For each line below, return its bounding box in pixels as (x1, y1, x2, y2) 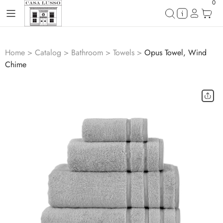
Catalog (35, 47, 61, 58)
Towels (113, 47, 134, 58)
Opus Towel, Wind (144, 47, 207, 58)
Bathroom (71, 47, 103, 58)
